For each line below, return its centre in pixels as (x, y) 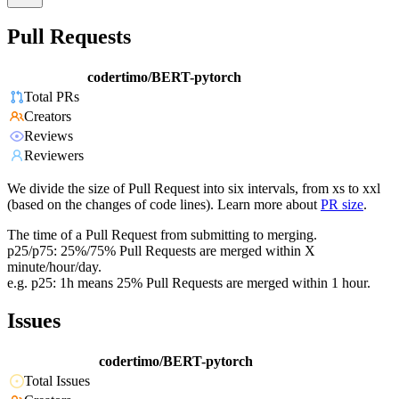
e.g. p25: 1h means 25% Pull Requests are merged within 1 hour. (189, 283)
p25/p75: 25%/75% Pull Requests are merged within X (161, 251)
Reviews (49, 136)
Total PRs (52, 97)
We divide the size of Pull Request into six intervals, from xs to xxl (194, 189)
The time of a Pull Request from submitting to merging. (162, 235)
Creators (48, 117)
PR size (342, 205)
